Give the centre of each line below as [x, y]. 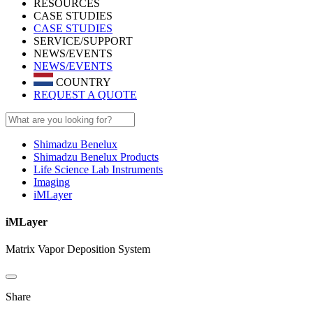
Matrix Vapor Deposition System [78, 249]
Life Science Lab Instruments [98, 169]
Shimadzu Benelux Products [96, 156]
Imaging [52, 182]
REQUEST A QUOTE [85, 94]
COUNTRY [82, 82]
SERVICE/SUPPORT [83, 41]
